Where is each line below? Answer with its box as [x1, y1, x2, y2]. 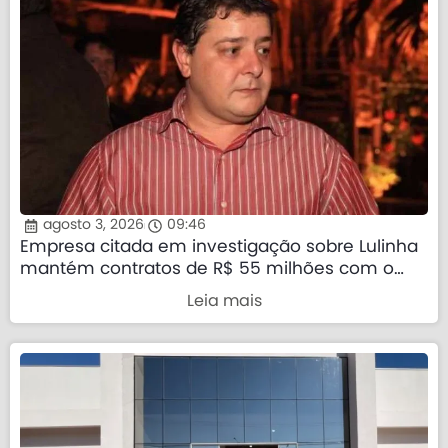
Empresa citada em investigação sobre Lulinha [20, 238, 418, 256]
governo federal [20, 282, 156, 300]
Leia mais [186, 293, 262, 310]
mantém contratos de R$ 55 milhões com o [20, 260, 394, 278]
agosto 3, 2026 [42, 218, 144, 233]
